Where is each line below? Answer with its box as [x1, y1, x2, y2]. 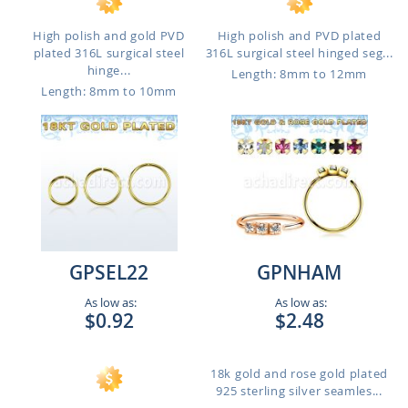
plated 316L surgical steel [33, 45, 185, 61]
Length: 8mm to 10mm [41, 83, 177, 99]
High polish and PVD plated [217, 27, 382, 44]
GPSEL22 [69, 260, 148, 285]
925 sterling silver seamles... [216, 382, 382, 399]
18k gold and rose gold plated [210, 365, 388, 382]
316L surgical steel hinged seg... [205, 45, 393, 61]
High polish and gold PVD [33, 27, 185, 44]
